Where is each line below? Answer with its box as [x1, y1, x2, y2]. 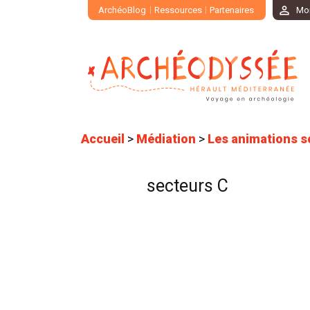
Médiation [136, 131, 196, 147]
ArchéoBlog [98, 5, 146, 15]
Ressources [154, 5, 202, 15]
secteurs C [147, 176, 228, 197]
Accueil [81, 131, 125, 147]
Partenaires [210, 5, 254, 15]
